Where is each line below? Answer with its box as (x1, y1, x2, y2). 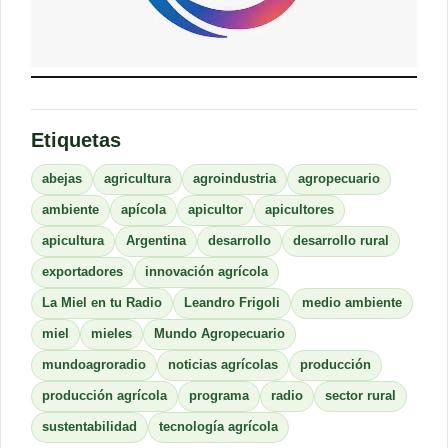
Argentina (126, 234, 186, 249)
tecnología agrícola (159, 420, 278, 435)
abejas (42, 172, 82, 187)
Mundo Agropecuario (154, 327, 285, 342)
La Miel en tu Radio (42, 296, 162, 311)
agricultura (104, 172, 171, 187)
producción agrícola (42, 389, 167, 404)
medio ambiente (302, 296, 402, 311)
